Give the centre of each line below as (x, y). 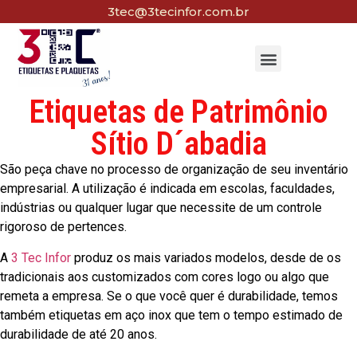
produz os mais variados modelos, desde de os (206, 257)
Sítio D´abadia (178, 144)
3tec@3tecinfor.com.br (178, 12)
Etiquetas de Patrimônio (178, 112)
